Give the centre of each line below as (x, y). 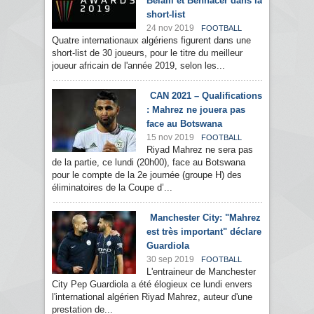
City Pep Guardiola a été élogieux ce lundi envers (152, 285)
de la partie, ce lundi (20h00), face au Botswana (149, 163)
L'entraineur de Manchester (201, 272)
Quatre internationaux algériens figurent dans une (151, 41)
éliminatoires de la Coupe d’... (112, 188)
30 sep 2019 (170, 260)
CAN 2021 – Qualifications (206, 96)
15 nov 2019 (170, 138)
